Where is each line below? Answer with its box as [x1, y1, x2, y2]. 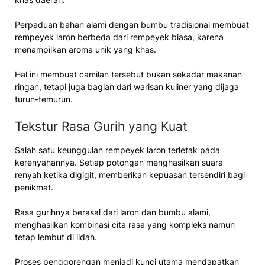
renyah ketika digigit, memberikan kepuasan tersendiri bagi [15, 170, 245, 180]
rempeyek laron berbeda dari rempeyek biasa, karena [15, 32, 224, 42]
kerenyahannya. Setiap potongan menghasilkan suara [15, 157, 223, 167]
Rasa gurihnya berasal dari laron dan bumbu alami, [15, 207, 211, 217]
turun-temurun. [15, 94, 73, 104]
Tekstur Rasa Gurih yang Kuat [15, 119, 188, 134]
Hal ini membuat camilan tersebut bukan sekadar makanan [15, 69, 242, 79]
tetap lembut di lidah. [15, 232, 97, 242]
